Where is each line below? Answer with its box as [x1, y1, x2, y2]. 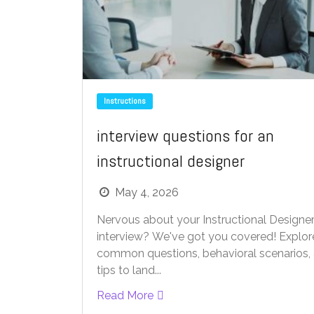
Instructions [104, 95, 146, 107]
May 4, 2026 [115, 186, 179, 200]
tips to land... [97, 264, 161, 278]
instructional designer [97, 150, 245, 172]
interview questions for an [97, 125, 274, 147]
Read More [97, 289, 153, 303]
